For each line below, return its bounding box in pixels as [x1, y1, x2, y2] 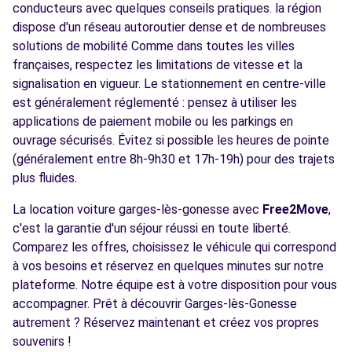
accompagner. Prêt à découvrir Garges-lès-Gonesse [13, 296, 297, 311]
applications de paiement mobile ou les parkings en [13, 114, 293, 129]
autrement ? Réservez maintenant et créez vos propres [13, 315, 319, 330]
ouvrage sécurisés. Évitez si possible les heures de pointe [13, 133, 329, 148]
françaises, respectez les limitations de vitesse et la [13, 57, 302, 72]
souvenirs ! [13, 334, 71, 349]
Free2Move [262, 202, 328, 217]
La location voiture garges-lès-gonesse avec [13, 202, 262, 217]
